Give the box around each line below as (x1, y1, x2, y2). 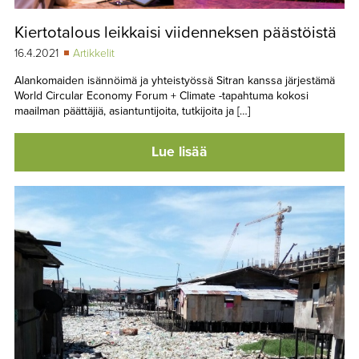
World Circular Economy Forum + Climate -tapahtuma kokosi (14, 89, 309, 103)
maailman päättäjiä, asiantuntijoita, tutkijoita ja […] (14, 104, 250, 119)
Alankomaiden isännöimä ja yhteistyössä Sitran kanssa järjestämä (14, 74, 335, 88)
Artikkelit (72, 46, 115, 61)
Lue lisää (151, 143, 208, 160)
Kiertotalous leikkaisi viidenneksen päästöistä (14, 22, 337, 43)
